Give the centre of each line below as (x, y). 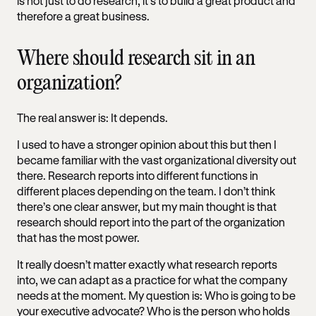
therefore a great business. (84, 16)
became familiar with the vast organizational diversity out (157, 159)
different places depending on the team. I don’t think (146, 190)
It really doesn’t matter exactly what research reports (147, 264)
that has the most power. (79, 237)
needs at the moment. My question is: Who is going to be (156, 295)
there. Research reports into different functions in (138, 175)
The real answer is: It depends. (93, 117)
